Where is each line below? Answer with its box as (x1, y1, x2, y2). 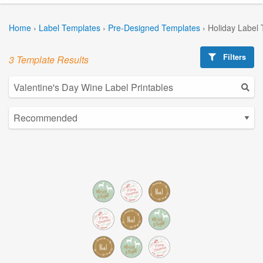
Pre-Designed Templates (108, 21, 200, 33)
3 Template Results (9, 52, 89, 66)
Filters (221, 51, 247, 62)
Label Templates (39, 21, 100, 33)
